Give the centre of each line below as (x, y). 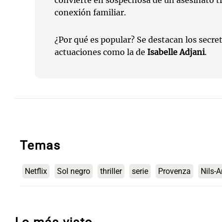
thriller (111, 171)
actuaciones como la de (101, 52)
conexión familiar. (90, 12)
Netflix (36, 171)
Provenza (174, 171)
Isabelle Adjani (176, 52)
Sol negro (74, 171)
